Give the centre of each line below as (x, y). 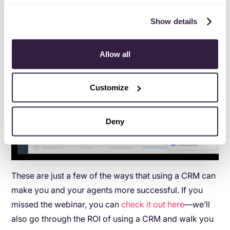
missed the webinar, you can (66, 205)
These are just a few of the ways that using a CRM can (114, 176)
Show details (174, 21)
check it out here (153, 205)
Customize (109, 87)
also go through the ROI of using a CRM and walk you (113, 219)
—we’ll (197, 205)
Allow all (115, 54)
